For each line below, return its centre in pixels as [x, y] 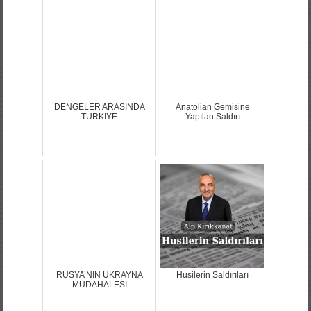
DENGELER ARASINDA [99, 107]
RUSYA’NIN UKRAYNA [99, 275]
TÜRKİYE [99, 116]
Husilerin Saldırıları [212, 275]
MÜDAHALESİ [99, 284]
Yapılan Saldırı [212, 116]
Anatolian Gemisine [212, 107]
